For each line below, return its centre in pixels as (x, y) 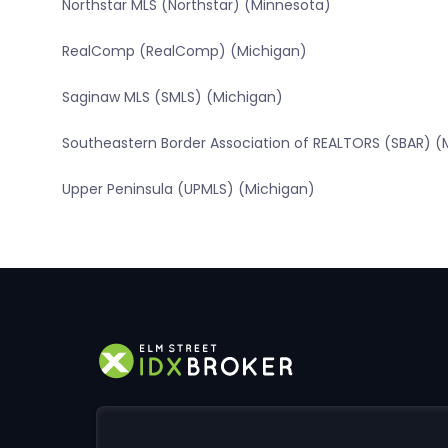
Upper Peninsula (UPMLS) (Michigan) (188, 189)
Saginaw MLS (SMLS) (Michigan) (172, 97)
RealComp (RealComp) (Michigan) (184, 51)
